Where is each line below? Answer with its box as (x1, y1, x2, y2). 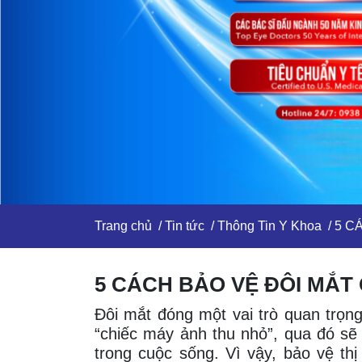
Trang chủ (95, 219, 152, 234)
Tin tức (165, 219, 204, 234)
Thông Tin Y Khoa (217, 219, 322, 234)
